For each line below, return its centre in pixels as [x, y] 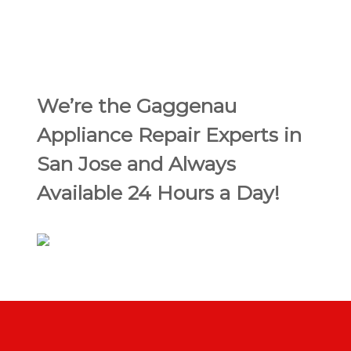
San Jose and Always [136, 164]
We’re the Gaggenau [136, 106]
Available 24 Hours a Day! [158, 193]
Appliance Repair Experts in [169, 135]
